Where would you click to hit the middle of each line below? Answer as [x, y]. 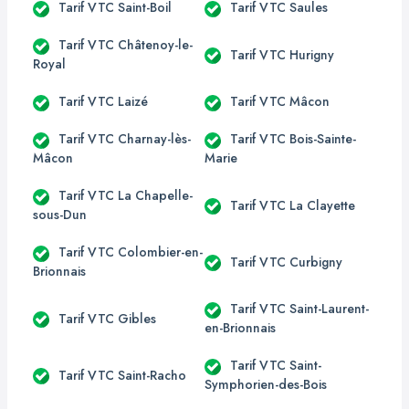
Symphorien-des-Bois [266, 384]
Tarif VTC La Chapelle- [126, 195]
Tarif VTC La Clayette [293, 205]
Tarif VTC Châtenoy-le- [126, 45]
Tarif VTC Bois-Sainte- [293, 139]
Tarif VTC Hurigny [282, 54]
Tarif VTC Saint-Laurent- [299, 309]
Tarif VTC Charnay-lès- [125, 139]
